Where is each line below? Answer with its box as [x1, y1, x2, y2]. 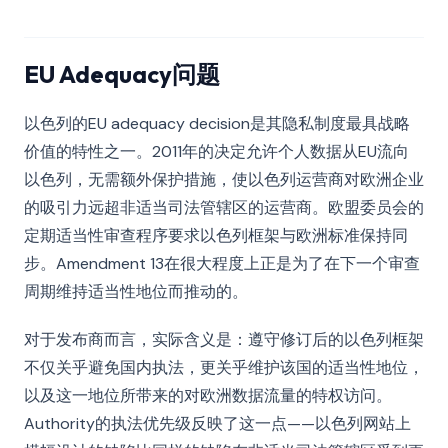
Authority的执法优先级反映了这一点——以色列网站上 [24, 413, 411, 434]
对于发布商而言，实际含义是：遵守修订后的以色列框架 [24, 329, 424, 350]
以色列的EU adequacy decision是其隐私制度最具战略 [24, 113, 410, 134]
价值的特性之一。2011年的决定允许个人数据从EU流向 [24, 141, 409, 162]
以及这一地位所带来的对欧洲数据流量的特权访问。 [24, 385, 392, 406]
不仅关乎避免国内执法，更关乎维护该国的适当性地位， [24, 357, 424, 378]
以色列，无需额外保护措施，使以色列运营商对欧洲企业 [24, 169, 424, 190]
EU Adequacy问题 [24, 59, 220, 89]
